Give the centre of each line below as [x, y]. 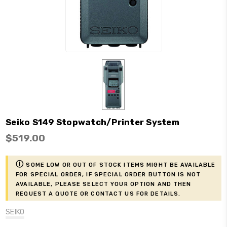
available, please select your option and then [104, 183]
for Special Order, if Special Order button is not [108, 174]
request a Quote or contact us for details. [98, 193]
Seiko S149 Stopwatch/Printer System [92, 122]
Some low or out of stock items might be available [120, 164]
